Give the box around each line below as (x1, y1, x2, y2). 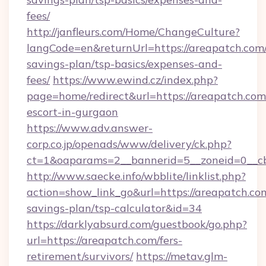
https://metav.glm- (136, 249, 227, 263)
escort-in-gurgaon (27, 105, 118, 119)
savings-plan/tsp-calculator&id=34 (27, 201, 202, 215)
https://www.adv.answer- (27, 121, 153, 135)
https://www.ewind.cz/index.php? (53, 73, 218, 87)
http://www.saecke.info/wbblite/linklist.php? (27, 169, 246, 183)
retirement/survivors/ (27, 249, 133, 263)
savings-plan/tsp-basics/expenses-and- (27, 57, 222, 71)
